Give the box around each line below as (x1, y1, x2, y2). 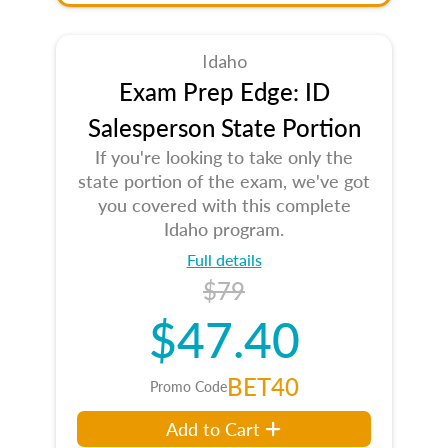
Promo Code (149, 376, 227, 396)
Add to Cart (166, 416, 261, 441)
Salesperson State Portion (87, 110, 361, 144)
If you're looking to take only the (95, 144, 353, 169)
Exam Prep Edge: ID (118, 74, 330, 108)
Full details (186, 248, 262, 271)
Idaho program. (164, 216, 284, 241)
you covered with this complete (97, 192, 351, 217)
